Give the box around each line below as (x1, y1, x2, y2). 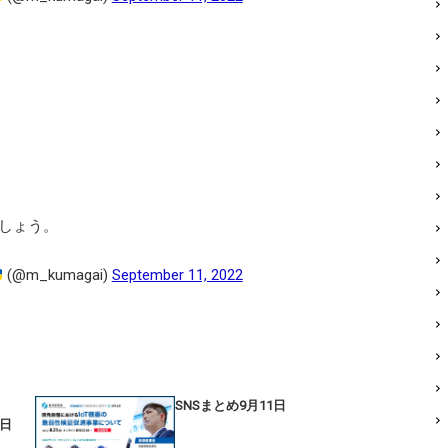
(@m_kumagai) (2, 266, 112, 284)
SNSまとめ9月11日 (175, 398, 286, 413)
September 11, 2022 (111, 266, 243, 284)
